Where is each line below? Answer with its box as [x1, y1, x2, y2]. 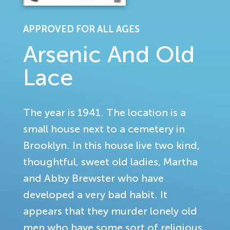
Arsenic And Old [23, 41, 195, 67]
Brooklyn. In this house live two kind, [23, 139, 200, 151]
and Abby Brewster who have [23, 172, 164, 184]
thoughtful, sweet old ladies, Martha [23, 156, 198, 167]
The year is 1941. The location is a [23, 106, 186, 118]
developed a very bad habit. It [23, 188, 167, 200]
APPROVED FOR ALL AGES [23, 24, 140, 34]
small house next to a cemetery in [23, 123, 185, 135]
